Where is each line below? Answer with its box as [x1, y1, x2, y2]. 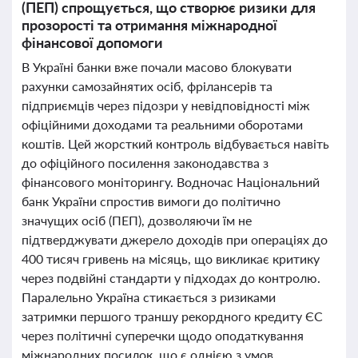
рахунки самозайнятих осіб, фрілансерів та [22, 78, 272, 93]
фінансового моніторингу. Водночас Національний [22, 174, 320, 189]
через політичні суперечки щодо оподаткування [22, 328, 304, 343]
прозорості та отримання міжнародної [22, 16, 277, 34]
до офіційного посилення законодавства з [22, 155, 268, 170]
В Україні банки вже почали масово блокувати [22, 59, 292, 74]
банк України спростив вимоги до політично [22, 193, 280, 209]
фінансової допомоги [22, 34, 163, 51]
